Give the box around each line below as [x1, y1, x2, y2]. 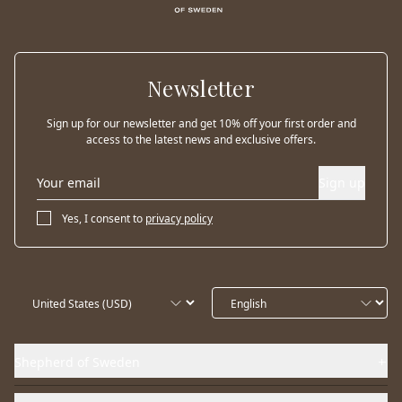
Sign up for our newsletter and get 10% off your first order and [46, 116, 356, 132]
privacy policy [145, 210, 213, 226]
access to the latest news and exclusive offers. [86, 132, 316, 148]
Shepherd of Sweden [14, 354, 140, 371]
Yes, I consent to [62, 210, 143, 226]
